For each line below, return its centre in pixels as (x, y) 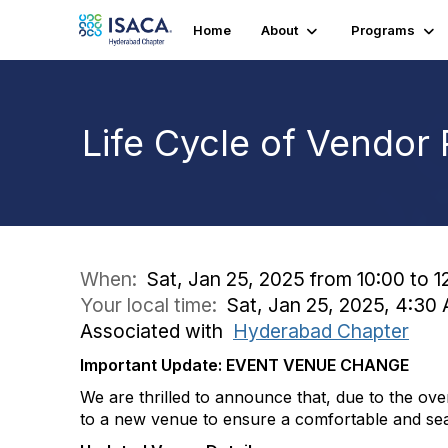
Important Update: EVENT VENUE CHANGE (244, 365)
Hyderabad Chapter (321, 331)
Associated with (156, 331)
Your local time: (153, 305)
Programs (383, 30)
